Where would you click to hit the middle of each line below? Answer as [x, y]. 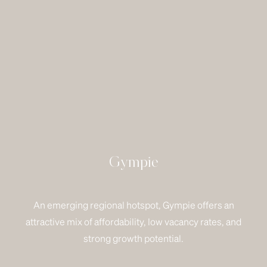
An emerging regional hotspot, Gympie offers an [133, 205]
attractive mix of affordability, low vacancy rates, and [133, 221]
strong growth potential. [133, 238]
